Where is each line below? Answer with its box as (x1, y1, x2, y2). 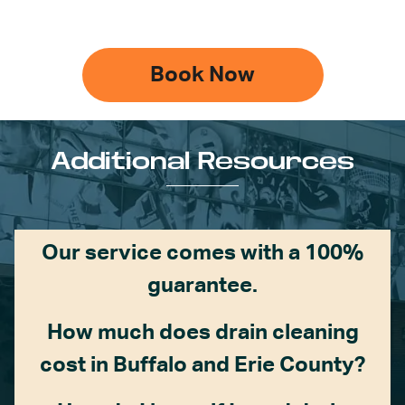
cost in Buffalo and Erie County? (40, 354, 365, 377)
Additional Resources (51, 148, 354, 175)
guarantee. (147, 275, 258, 297)
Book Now (150, 64, 255, 87)
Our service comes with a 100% (42, 242, 363, 265)
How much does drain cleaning (46, 322, 359, 344)
